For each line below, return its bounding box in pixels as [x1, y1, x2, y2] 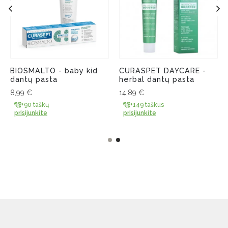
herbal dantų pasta [119, 75, 194, 84]
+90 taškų [21, 101, 49, 109]
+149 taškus [130, 101, 164, 109]
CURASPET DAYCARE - [119, 67, 206, 75]
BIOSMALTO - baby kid [10, 67, 98, 75]
